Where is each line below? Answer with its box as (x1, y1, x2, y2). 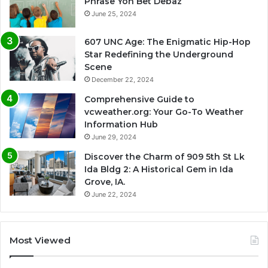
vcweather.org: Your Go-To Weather (84, 106, 243, 117)
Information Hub (84, 118, 158, 130)
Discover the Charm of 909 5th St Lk (84, 151, 245, 162)
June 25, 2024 (92, 9, 136, 18)
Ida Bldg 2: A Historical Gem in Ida (84, 163, 233, 175)
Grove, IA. (84, 176, 125, 187)
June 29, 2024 (92, 132, 136, 141)
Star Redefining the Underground (84, 48, 233, 60)
